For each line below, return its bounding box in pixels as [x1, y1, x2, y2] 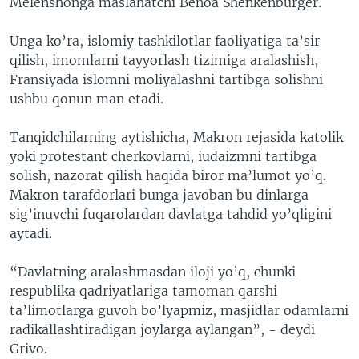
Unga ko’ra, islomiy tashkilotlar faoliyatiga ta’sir [10, 32, 320, 49]
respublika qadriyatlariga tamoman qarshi [10, 282, 277, 299]
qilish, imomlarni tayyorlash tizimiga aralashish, [10, 51, 318, 68]
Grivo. [10, 340, 47, 357]
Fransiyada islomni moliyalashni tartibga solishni [10, 71, 323, 87]
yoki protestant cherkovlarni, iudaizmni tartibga [10, 147, 317, 164]
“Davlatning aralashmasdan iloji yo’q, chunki [10, 263, 296, 280]
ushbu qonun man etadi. [10, 90, 163, 107]
